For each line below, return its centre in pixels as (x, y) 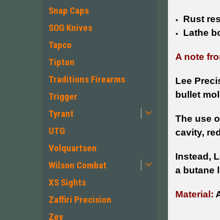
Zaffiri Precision (80, 200)
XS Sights (67, 182)
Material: (194, 194)
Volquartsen (73, 148)
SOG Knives (70, 28)
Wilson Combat (78, 165)
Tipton (62, 62)
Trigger (63, 96)
